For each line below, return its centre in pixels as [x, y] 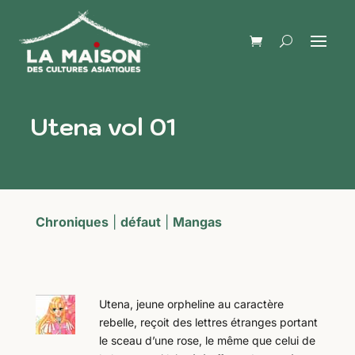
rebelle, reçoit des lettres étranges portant [208, 322]
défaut [140, 222]
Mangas [197, 222]
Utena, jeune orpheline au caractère [191, 304]
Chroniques [72, 222]
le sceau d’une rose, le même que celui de [207, 340]
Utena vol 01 [103, 126]
